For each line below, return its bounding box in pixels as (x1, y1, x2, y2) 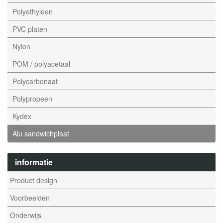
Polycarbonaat (12, 76, 58, 86)
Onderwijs (10, 210, 41, 220)
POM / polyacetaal (12, 59, 70, 69)
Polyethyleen (12, 6, 53, 16)
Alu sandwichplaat (12, 128, 69, 138)
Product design (10, 175, 57, 185)
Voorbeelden (10, 193, 50, 203)
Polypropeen (12, 94, 52, 104)
